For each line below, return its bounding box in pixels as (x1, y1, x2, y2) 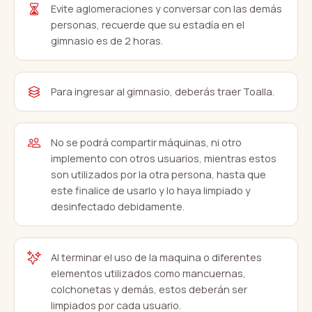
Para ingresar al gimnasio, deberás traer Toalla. (51, 85, 274, 98)
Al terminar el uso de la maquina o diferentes (51, 251, 262, 264)
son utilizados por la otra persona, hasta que (51, 168, 266, 181)
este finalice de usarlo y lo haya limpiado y (51, 184, 251, 197)
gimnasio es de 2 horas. (51, 34, 163, 47)
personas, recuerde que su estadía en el (51, 18, 244, 31)
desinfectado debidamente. (51, 200, 185, 213)
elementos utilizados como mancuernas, (51, 267, 246, 280)
